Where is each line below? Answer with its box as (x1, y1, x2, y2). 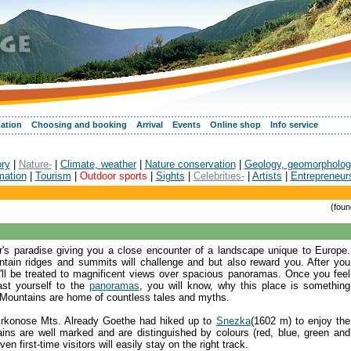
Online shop (210, 120, 261, 129)
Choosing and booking (31, 120, 127, 129)
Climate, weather (60, 157, 136, 170)
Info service (270, 120, 318, 129)
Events (172, 120, 201, 129)
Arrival (136, 120, 163, 129)
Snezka (215, 315, 251, 327)
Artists (251, 169, 282, 182)
